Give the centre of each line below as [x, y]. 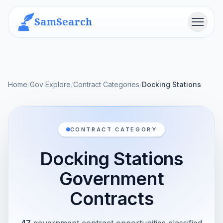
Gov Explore [50, 84]
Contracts [111, 199]
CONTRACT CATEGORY [113, 129]
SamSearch [63, 22]
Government [111, 179]
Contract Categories [106, 84]
